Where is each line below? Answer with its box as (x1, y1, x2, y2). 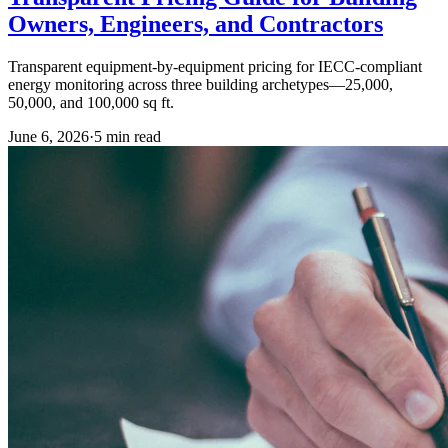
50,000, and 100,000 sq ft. (8, 94, 174, 112)
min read (102, 128, 161, 146)
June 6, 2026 (8, 128, 89, 146)
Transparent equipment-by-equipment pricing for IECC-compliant (8, 58, 422, 76)
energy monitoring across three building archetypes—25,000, (8, 76, 393, 94)
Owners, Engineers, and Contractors (8, 11, 383, 38)
